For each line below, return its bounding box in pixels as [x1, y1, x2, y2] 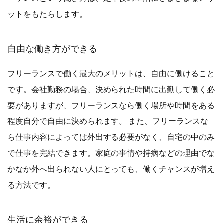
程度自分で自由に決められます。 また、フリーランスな [7, 115, 208, 125]
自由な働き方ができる [7, 42, 97, 54]
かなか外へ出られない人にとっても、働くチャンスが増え [7, 163, 215, 173]
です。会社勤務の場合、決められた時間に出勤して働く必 [7, 84, 215, 94]
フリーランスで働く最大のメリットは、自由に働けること [7, 68, 215, 78]
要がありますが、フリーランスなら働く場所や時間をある [7, 100, 215, 110]
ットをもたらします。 [7, 8, 87, 18]
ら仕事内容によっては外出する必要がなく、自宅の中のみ [7, 131, 215, 141]
